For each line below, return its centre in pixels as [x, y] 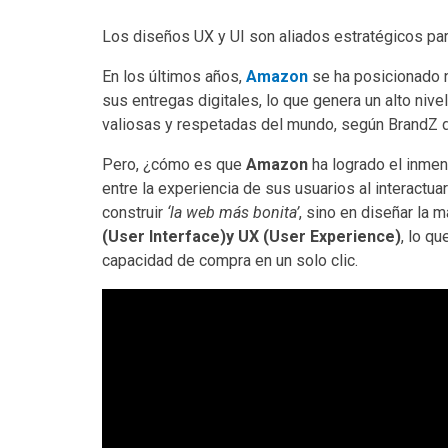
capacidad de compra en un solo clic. [230, 260]
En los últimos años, [174, 76]
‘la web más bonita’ [233, 212]
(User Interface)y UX [180, 236]
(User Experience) [332, 236]
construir [134, 212]
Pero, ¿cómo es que [174, 164]
